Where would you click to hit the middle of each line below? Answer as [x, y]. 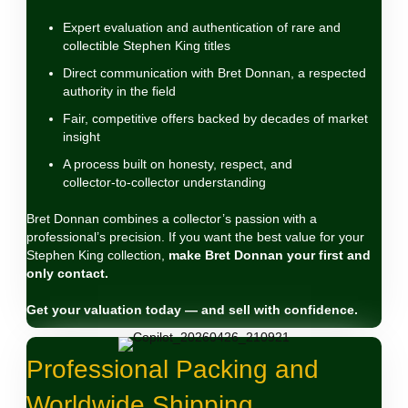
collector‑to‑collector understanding [164, 182]
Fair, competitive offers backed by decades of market [215, 118]
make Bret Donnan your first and [270, 255]
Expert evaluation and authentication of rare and [202, 27]
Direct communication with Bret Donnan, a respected [214, 73]
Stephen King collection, [97, 255]
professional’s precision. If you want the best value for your [195, 237]
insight [82, 137]
